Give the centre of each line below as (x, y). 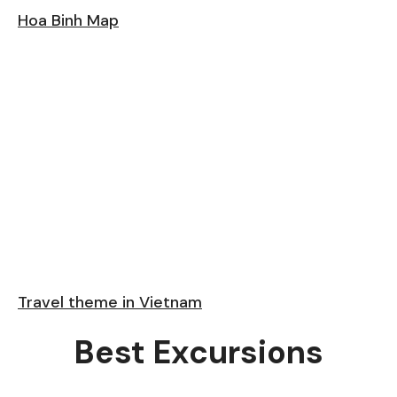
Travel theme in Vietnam (110, 303)
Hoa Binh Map (68, 21)
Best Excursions (198, 353)
